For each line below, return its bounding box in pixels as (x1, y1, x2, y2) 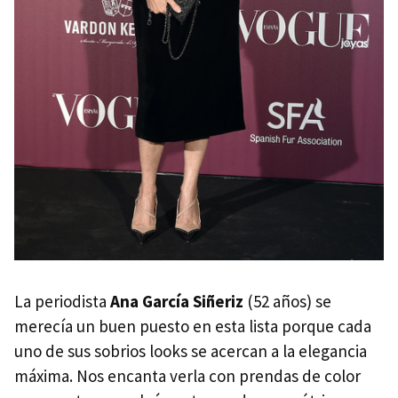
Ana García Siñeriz (110, 290, 243, 312)
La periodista (14, 290, 110, 312)
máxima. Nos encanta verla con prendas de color (14, 364, 361, 386)
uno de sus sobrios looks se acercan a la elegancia (14, 339, 367, 362)
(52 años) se (243, 290, 331, 312)
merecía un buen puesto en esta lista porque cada (14, 314, 371, 337)
